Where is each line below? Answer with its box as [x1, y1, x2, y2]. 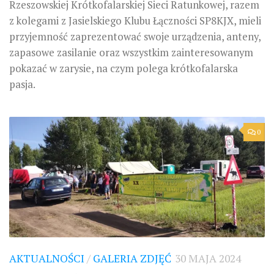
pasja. [9, 77, 35, 91]
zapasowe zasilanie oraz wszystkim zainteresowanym [9, 45, 253, 59]
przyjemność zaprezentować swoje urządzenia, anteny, [9, 29, 261, 43]
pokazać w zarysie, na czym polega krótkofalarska [9, 61, 238, 75]
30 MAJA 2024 [175, 251, 241, 265]
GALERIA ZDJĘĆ [93, 251, 171, 265]
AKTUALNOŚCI [9, 251, 84, 265]
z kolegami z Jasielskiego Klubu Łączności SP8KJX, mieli [9, 13, 261, 28]
